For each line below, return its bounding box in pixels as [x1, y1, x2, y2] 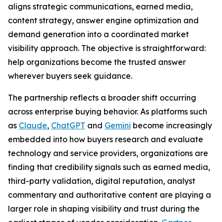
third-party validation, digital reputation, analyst [8, 176, 195, 186]
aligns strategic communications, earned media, [8, 1, 193, 11]
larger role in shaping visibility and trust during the [8, 204, 200, 214]
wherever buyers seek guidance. [8, 71, 132, 81]
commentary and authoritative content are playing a [8, 190, 211, 200]
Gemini [105, 120, 131, 130]
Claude [19, 120, 47, 130]
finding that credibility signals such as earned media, [8, 162, 210, 172]
